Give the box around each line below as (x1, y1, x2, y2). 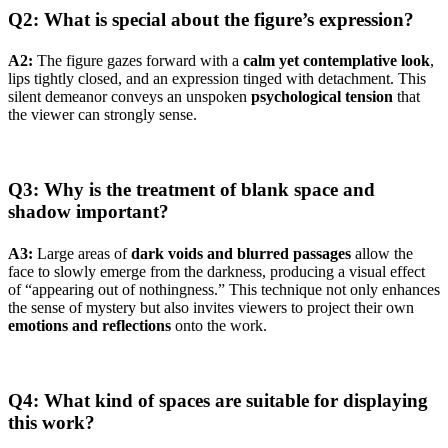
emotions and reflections (8, 316, 171, 334)
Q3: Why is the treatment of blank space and (8, 179, 375, 201)
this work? (8, 411, 95, 433)
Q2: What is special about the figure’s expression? (8, 8, 414, 30)
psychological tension (251, 88, 393, 106)
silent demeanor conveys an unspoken (8, 88, 251, 106)
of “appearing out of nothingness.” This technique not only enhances (8, 280, 440, 298)
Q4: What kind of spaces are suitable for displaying (8, 389, 428, 411)
